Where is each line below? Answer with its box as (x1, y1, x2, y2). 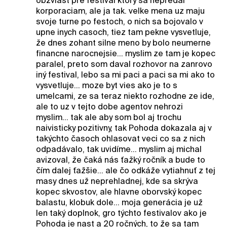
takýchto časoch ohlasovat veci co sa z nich (35, 133, 205, 143)
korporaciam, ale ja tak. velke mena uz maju (35, 6, 205, 16)
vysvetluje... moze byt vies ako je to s (35, 80, 177, 90)
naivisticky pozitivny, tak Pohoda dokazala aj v (35, 123, 212, 133)
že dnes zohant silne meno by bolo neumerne (35, 37, 211, 48)
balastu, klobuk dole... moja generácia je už (35, 197, 203, 207)
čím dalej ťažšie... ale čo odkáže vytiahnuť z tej (35, 165, 215, 175)
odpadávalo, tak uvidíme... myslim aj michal (35, 144, 202, 154)
